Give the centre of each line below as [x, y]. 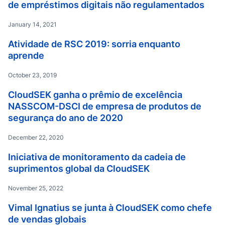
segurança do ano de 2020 [66, 118]
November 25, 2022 [36, 188]
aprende [26, 55]
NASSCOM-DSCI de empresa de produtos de [105, 106]
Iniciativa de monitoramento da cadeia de [97, 157]
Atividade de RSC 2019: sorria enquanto [94, 44]
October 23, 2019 [32, 75]
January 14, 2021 [32, 24]
